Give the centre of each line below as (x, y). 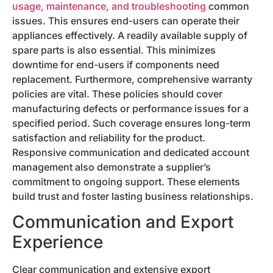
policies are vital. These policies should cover (117, 94)
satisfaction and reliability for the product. (109, 138)
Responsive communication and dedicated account (131, 153)
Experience (58, 242)
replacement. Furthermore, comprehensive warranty (132, 80)
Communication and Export (123, 222)
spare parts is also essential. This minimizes (114, 50)
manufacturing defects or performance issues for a (130, 109)
